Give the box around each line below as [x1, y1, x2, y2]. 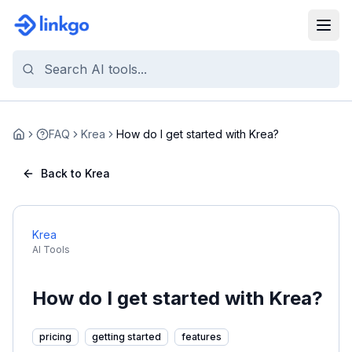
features [181, 331, 222, 343]
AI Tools [32, 244, 70, 255]
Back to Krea [41, 167, 110, 180]
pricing [39, 331, 71, 343]
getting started [92, 331, 161, 343]
